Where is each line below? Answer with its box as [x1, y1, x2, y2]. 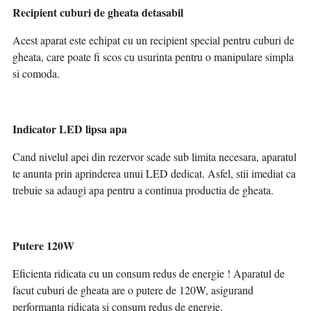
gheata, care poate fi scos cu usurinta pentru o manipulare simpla [12, 49, 294, 65]
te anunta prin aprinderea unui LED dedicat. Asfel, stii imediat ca [12, 166, 296, 181]
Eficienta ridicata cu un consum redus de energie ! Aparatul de [12, 266, 285, 281]
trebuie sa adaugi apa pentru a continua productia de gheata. [12, 183, 274, 198]
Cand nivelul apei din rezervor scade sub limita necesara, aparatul [12, 149, 296, 165]
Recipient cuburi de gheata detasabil [12, 4, 183, 21]
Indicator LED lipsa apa [12, 121, 127, 137]
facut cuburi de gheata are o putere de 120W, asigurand [12, 283, 253, 298]
